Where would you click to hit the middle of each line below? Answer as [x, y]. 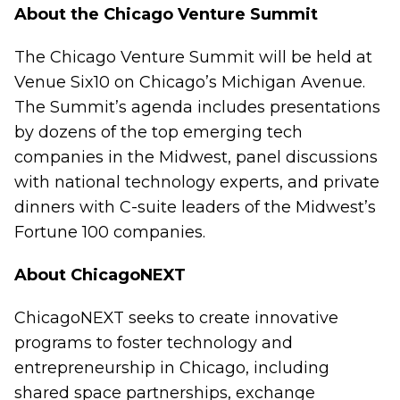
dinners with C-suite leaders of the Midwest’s [195, 207]
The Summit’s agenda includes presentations [197, 107]
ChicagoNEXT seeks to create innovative [176, 318]
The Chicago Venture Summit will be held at [193, 57]
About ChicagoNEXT [100, 275]
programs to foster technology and [154, 343]
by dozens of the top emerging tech [158, 132]
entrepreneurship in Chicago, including [172, 368]
